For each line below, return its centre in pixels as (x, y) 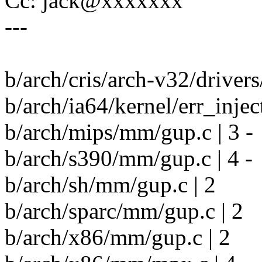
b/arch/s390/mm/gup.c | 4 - (129, 158)
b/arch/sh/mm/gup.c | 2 (110, 185)
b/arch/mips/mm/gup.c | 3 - (129, 132)
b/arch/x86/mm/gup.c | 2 (118, 237)
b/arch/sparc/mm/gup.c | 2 (124, 211)
